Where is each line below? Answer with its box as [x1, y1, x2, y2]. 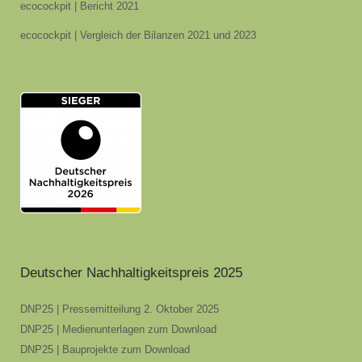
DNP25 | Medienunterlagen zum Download [20, 323, 217, 336]
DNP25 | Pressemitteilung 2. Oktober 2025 [20, 303, 219, 316]
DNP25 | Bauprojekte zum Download [20, 343, 190, 356]
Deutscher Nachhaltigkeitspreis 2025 [20, 265, 242, 281]
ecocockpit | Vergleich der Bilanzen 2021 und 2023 [20, 29, 256, 42]
